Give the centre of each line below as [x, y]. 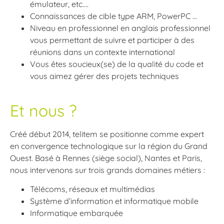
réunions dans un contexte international [102, 52]
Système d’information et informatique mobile [114, 201]
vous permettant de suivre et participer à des [112, 40]
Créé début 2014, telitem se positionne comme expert [107, 134]
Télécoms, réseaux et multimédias [92, 189]
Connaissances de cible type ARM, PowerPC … [113, 16]
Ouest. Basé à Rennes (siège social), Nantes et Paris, [106, 158]
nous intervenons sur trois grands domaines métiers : [107, 170]
